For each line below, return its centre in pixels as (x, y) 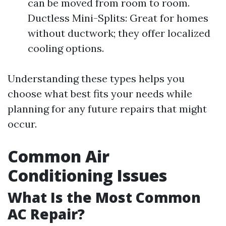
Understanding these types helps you (96, 78)
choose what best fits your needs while (100, 94)
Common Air (59, 156)
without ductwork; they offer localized (119, 33)
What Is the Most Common (104, 197)
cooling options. (66, 48)
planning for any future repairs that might (107, 109)
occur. (22, 124)
